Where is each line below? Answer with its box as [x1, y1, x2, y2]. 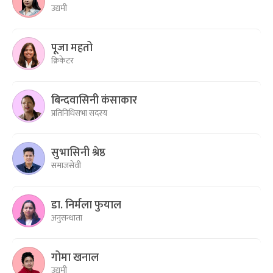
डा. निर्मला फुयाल [51, 196, 121, 214]
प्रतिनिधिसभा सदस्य [51, 105, 107, 120]
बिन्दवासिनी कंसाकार [51, 91, 137, 110]
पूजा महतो [51, 38, 93, 57]
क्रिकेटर [51, 53, 74, 68]
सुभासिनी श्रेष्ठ [51, 143, 105, 162]
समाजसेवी [51, 158, 81, 172]
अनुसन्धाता [51, 210, 82, 225]
